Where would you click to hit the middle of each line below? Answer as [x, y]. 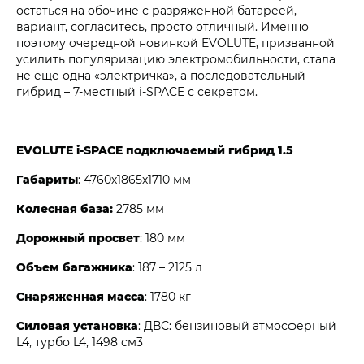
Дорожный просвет [78, 238]
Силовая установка [77, 326]
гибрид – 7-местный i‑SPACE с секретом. [137, 92]
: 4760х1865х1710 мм [134, 180]
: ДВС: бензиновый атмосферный [237, 326]
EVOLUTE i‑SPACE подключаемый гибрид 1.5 [155, 150]
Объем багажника [74, 267]
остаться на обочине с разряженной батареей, [156, 11]
